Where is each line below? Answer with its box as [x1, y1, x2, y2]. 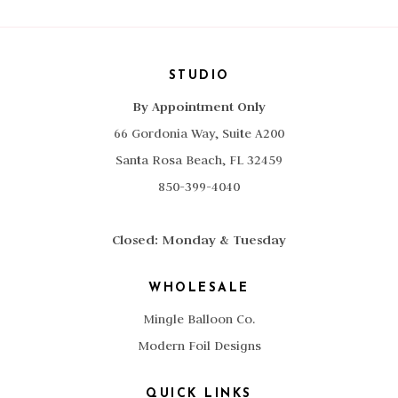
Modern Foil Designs [137, 338, 261, 354]
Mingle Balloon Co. [143, 311, 255, 327]
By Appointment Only [132, 98, 266, 115]
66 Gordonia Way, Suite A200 [114, 125, 284, 141]
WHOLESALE [148, 282, 250, 295]
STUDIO [168, 69, 230, 83]
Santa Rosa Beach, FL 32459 [115, 152, 283, 168]
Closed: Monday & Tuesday [112, 231, 286, 248]
